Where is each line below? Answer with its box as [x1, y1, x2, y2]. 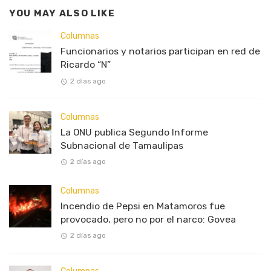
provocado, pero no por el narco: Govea [60, 213, 236, 225]
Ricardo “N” [60, 59, 111, 71]
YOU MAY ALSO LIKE [9, 7, 115, 19]
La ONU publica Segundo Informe [60, 126, 208, 138]
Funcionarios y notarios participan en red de [60, 45, 260, 57]
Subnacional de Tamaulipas [60, 139, 183, 151]
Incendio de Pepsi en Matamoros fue [60, 200, 225, 212]
